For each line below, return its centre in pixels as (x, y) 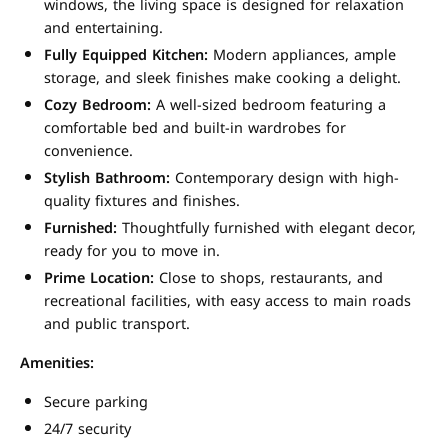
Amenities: (57, 363)
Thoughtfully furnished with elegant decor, (266, 228)
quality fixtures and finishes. (142, 201)
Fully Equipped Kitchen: (126, 55)
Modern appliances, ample (302, 55)
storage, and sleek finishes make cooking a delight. (222, 78)
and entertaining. (103, 28)
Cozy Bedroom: (97, 105)
